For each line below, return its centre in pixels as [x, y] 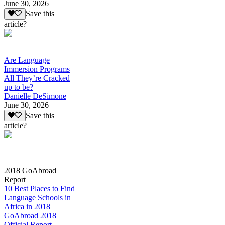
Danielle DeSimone [35, 96]
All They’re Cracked [37, 78]
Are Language [27, 60]
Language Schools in [37, 198]
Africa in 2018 [27, 207]
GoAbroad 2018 [30, 216]
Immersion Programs [37, 69]
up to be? [19, 87]
